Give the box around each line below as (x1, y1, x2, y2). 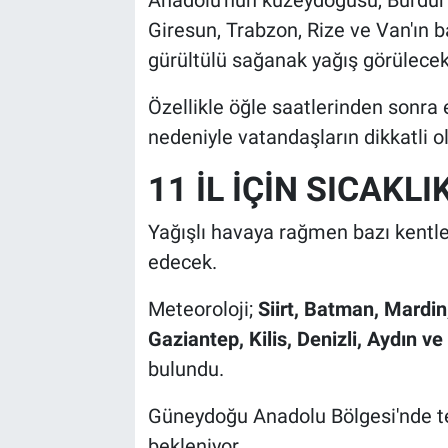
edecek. (147, 250, 217, 275)
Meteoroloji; (147, 297, 258, 322)
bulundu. (147, 357, 224, 382)
